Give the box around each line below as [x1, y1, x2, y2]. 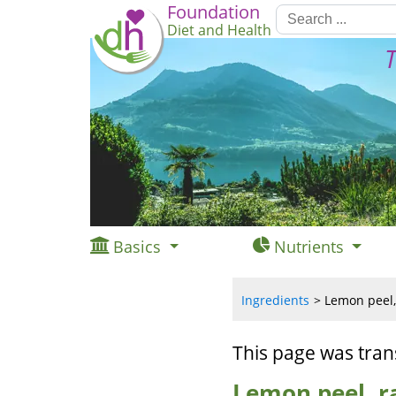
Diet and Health [167, 20, 271, 40]
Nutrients [273, 236, 344, 257]
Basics [113, 236, 161, 257]
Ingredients [240, 292, 309, 308]
